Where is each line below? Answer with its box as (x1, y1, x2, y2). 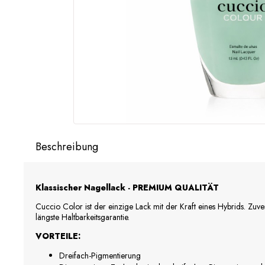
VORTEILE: (35, 230, 80, 243)
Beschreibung (35, 139, 98, 155)
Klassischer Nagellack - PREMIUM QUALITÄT (35, 182, 219, 194)
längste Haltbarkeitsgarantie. (35, 211, 130, 224)
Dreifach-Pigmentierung (59, 250, 141, 262)
